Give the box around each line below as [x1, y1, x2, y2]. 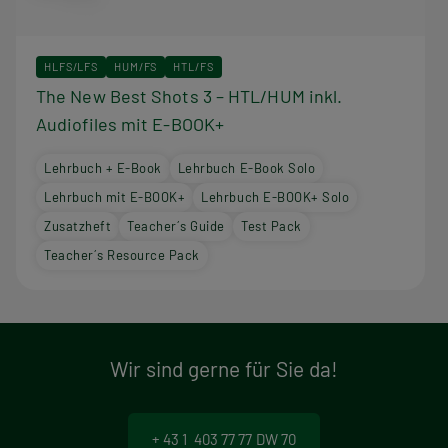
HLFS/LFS [44, 60, 99, 74]
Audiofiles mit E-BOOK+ [36, 113, 224, 136]
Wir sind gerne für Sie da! [109, 356, 339, 381]
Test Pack [241, 218, 302, 235]
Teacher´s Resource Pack [44, 247, 200, 264]
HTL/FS [173, 60, 214, 74]
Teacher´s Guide [127, 218, 226, 235]
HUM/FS [114, 60, 158, 74]
